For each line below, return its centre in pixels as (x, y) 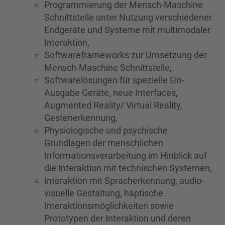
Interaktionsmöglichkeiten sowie (109, 206)
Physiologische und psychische (106, 130)
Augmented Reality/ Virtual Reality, (113, 105)
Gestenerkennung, (81, 118)
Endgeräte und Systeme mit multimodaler (127, 30)
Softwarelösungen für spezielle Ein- (114, 80)
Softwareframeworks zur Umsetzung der (126, 55)
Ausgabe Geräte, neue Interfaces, (111, 93)
